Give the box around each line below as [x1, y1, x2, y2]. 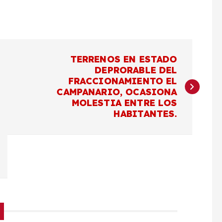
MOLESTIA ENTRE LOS [71, 97, 177, 109]
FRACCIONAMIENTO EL [68, 75, 177, 87]
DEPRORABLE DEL [95, 64, 177, 76]
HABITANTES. [113, 108, 177, 119]
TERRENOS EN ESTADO [70, 53, 177, 65]
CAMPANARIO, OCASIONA [56, 86, 177, 98]
